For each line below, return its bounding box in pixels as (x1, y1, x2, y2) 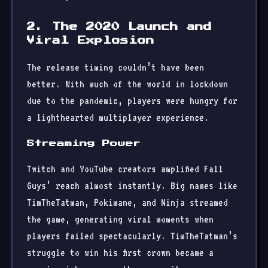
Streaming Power (27, 140, 141, 147)
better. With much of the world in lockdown (27, 78, 228, 90)
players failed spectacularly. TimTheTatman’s (27, 230, 237, 242)
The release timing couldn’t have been (27, 62, 204, 73)
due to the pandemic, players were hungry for (27, 95, 237, 106)
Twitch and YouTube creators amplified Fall (27, 163, 223, 175)
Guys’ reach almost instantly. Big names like (27, 180, 237, 191)
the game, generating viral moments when (27, 214, 214, 225)
